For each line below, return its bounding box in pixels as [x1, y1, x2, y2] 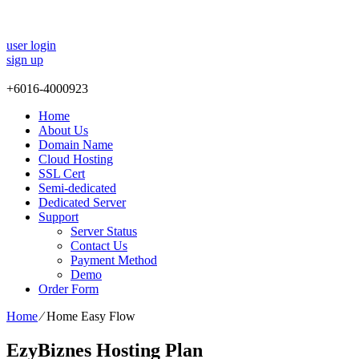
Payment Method [71, 253, 157, 268]
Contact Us [71, 239, 127, 253]
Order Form [38, 282, 99, 296]
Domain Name [38, 138, 113, 152]
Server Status [71, 224, 137, 239]
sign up [6, 53, 43, 67]
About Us [38, 123, 88, 138]
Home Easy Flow [46, 309, 135, 324]
